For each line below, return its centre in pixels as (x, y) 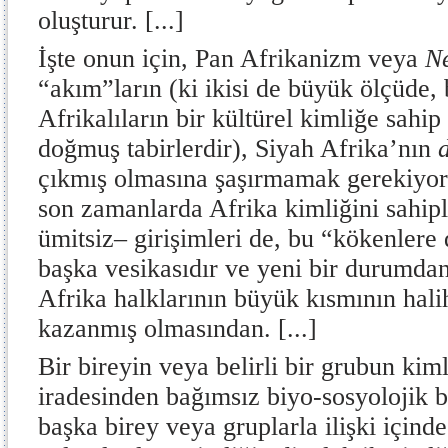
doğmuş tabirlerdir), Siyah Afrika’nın (238, 148)
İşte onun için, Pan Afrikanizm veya (231, 58)
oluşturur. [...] (111, 20)
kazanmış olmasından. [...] (177, 328)
